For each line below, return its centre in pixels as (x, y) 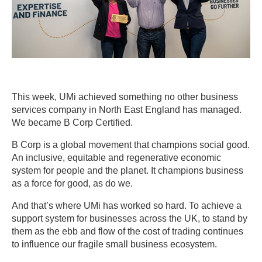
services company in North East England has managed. (127, 110)
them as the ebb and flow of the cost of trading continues (127, 232)
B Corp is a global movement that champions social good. (131, 145)
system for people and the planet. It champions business (127, 171)
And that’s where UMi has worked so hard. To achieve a (127, 206)
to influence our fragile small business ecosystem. (114, 244)
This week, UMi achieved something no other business (125, 97)
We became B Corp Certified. (72, 123)
